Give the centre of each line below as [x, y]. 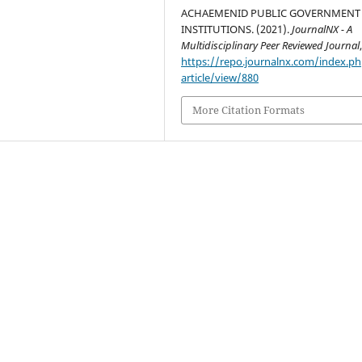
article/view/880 [220, 78]
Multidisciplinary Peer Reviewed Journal [271, 46]
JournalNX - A [322, 29]
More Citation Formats [249, 110]
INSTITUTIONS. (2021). [237, 29]
